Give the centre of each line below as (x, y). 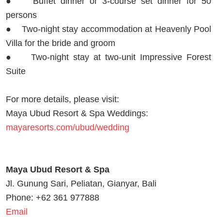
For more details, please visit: (64, 99)
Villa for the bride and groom (62, 43)
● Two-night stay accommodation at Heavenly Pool (108, 29)
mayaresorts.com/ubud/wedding (68, 127)
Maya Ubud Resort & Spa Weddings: (77, 113)
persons (21, 15)
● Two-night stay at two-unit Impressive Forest (108, 57)
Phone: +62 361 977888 (53, 197)
